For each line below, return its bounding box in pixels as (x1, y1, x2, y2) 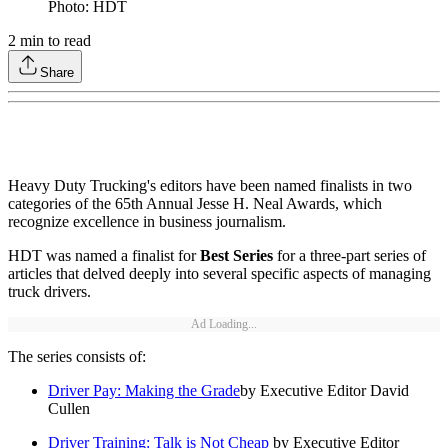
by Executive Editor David (240, 382, 409, 400)
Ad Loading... (191, 317, 257, 332)
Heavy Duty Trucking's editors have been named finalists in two (8, 177, 412, 195)
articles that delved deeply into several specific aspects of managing (8, 265, 431, 283)
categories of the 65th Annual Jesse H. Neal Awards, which (8, 195, 382, 213)
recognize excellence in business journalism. (8, 213, 286, 231)
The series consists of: (8, 348, 146, 366)
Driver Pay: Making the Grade (48, 382, 240, 400)
